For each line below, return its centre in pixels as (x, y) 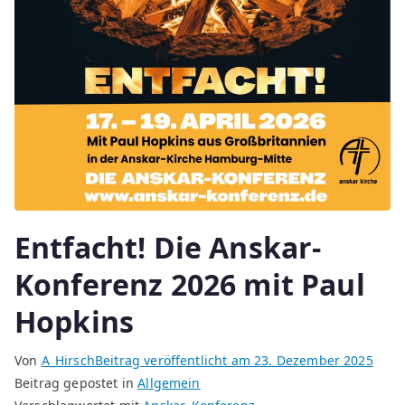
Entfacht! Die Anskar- (168, 248)
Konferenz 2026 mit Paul (190, 285)
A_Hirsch (68, 361)
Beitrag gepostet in (76, 383)
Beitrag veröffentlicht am (174, 361)
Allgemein (169, 383)
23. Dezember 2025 (314, 361)
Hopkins (75, 322)
